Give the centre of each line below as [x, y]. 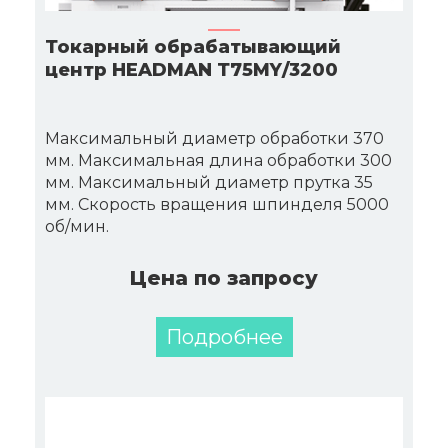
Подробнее [224, 337]
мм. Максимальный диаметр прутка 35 [209, 182]
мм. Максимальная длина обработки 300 [218, 160]
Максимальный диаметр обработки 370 [214, 138]
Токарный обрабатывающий [193, 47]
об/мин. [77, 226]
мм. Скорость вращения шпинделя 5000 [217, 204]
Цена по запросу [224, 278]
